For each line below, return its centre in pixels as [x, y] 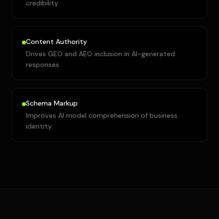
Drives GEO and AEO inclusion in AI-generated [100, 54]
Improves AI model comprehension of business [102, 115]
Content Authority [56, 42]
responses [43, 65]
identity [39, 126]
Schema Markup [52, 103]
